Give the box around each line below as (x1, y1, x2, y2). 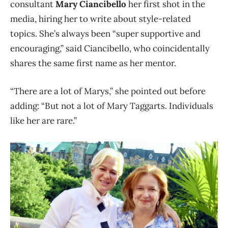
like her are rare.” (10, 115, 77, 126)
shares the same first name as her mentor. (10, 57, 178, 69)
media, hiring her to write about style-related (10, 13, 191, 24)
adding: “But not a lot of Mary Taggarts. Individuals (10, 100, 213, 111)
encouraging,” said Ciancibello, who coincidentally (10, 42, 210, 54)
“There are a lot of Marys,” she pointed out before (10, 85, 206, 97)
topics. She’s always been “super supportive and (10, 27, 201, 39)
